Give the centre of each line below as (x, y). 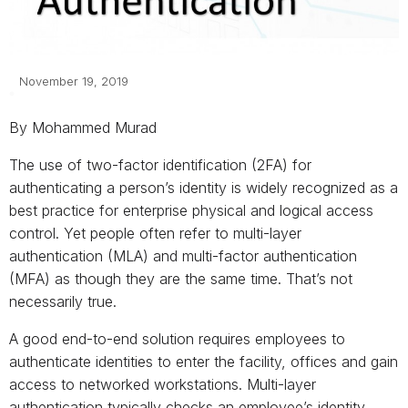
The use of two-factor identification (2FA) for (160, 165)
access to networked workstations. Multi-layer (163, 385)
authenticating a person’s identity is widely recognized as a (204, 188)
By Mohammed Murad (83, 128)
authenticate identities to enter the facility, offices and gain (204, 362)
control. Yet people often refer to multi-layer (155, 234)
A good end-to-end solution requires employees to (177, 339)
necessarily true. (63, 302)
